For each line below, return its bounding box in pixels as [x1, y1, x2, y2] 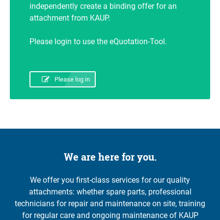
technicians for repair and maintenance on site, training [15, 198, 205, 208]
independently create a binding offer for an [29, 1, 177, 11]
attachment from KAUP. [29, 13, 110, 23]
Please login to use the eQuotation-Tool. [29, 36, 167, 46]
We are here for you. [63, 150, 157, 163]
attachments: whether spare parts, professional [28, 187, 192, 196]
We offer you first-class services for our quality [30, 175, 190, 185]
